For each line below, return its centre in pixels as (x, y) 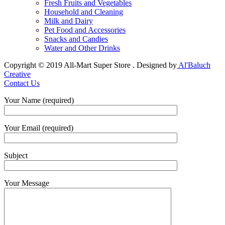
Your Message (27, 183)
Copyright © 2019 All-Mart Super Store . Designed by (90, 65)
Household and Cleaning (84, 12)
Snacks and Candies (76, 39)
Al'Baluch (194, 65)
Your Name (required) (39, 100)
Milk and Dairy (69, 21)
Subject (16, 155)
